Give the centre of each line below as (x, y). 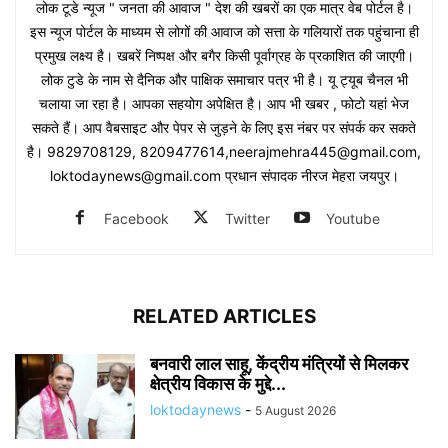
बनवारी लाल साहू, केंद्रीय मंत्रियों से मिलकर (279, 363)
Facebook (136, 218)
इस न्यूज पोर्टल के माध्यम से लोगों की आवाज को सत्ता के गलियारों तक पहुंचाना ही (224, 31)
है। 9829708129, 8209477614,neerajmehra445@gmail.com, (224, 151)
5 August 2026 (295, 410)
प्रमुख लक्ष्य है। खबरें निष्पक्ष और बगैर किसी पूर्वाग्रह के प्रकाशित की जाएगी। (224, 55)
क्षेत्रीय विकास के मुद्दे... (218, 383)
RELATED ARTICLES (224, 316)
